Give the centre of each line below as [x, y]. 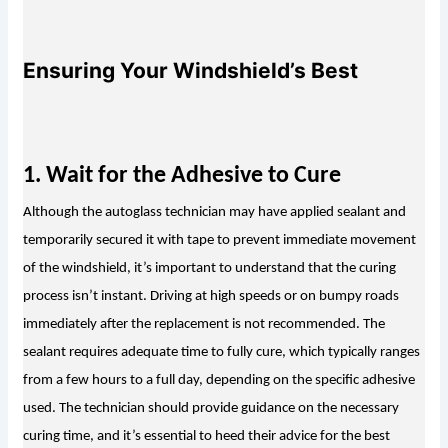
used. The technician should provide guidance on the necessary [210, 409]
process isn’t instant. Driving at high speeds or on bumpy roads [210, 297]
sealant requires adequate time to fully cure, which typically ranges [221, 353]
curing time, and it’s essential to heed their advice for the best [206, 437]
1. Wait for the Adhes [128, 176]
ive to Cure [287, 176]
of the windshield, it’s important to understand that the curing [209, 269]
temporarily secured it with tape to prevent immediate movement [219, 241]
